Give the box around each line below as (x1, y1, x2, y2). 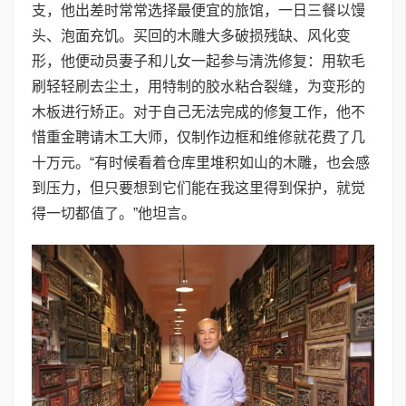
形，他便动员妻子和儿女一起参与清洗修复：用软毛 (32, 53, 365, 69)
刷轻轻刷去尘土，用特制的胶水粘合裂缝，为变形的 (32, 78, 365, 94)
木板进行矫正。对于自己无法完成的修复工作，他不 (32, 103, 365, 120)
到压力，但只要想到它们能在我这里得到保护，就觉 (32, 179, 365, 196)
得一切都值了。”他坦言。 (32, 205, 196, 221)
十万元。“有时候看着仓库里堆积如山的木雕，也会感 (32, 154, 370, 170)
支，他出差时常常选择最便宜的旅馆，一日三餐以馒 (32, 2, 365, 18)
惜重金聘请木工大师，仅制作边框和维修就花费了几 (32, 129, 365, 145)
